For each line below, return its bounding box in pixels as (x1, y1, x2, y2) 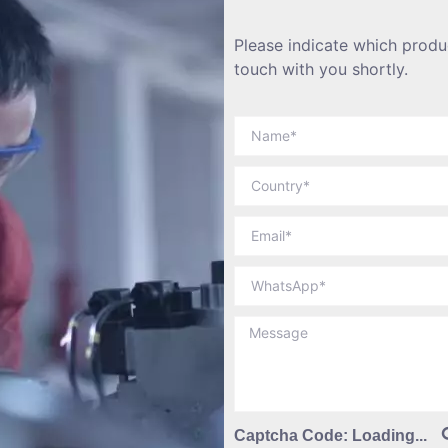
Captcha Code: (234, 426, 352, 444)
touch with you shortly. (234, 59, 408, 80)
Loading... (352, 426, 427, 444)
